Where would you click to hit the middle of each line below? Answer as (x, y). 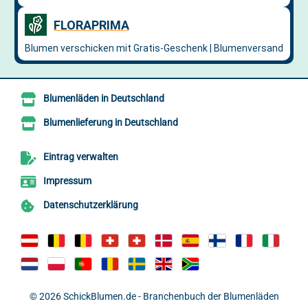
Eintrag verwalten (81, 157)
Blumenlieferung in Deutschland (111, 123)
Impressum (67, 181)
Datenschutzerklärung (91, 205)
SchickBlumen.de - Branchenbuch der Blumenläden (171, 296)
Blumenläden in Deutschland (104, 99)
